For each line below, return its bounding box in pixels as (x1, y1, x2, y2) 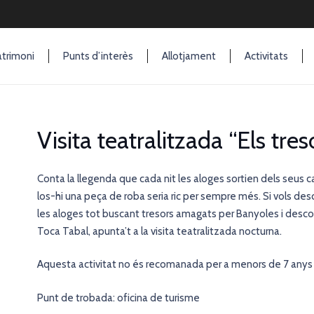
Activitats (244, 50, 288, 62)
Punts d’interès (62, 50, 133, 62)
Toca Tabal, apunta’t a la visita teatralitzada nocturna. (37, 224, 282, 238)
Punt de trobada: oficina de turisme (37, 291, 200, 304)
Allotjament (161, 50, 216, 62)
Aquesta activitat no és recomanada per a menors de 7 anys (37, 258, 313, 271)
